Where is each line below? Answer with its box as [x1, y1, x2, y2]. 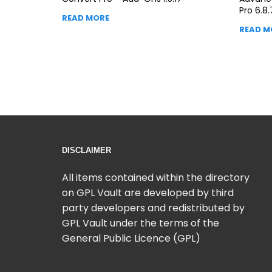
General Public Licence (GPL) [62, 231, 200, 245]
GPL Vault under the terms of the [62, 216, 219, 230]
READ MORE [62, 12, 109, 24]
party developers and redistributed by [62, 200, 245, 215]
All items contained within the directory [62, 170, 250, 185]
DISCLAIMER [62, 145, 111, 155]
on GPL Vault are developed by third [62, 185, 234, 200]
